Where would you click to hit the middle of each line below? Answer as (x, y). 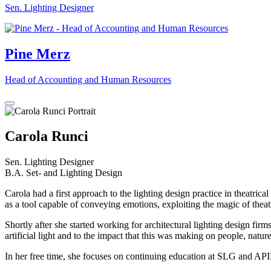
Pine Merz (38, 54)
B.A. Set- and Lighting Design (64, 173)
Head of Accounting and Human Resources (88, 79)
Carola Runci (47, 136)
